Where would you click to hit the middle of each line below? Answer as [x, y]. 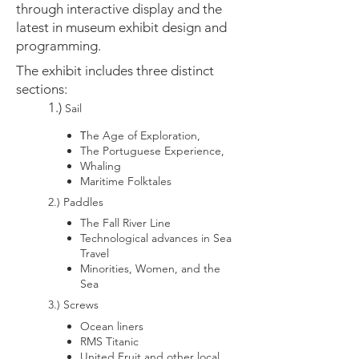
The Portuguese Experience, [152, 151]
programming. [58, 46]
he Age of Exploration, [143, 135]
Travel [95, 253]
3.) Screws [73, 305]
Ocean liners [112, 326]
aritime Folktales [132, 181]
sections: [42, 89]
